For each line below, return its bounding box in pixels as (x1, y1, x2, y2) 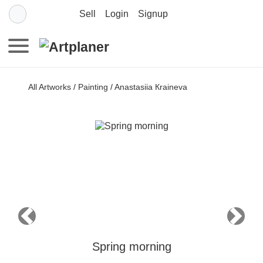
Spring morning (92, 240, 171, 253)
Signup (138, 9, 168, 19)
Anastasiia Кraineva (114, 82, 187, 92)
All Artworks (28, 82, 71, 92)
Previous (26, 216, 64, 227)
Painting (78, 82, 108, 92)
